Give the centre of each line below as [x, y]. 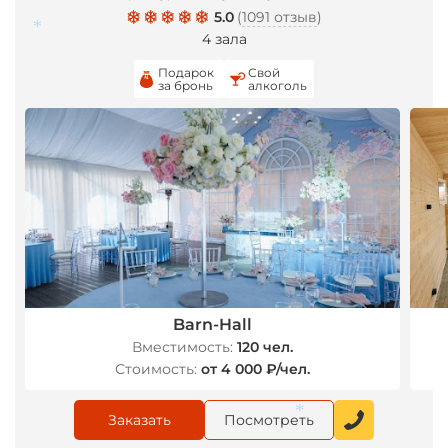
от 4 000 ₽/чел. [255, 369]
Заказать [139, 420]
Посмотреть [269, 420]
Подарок [186, 72]
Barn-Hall [212, 324]
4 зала [224, 39]
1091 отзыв [279, 17]
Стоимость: [155, 369]
